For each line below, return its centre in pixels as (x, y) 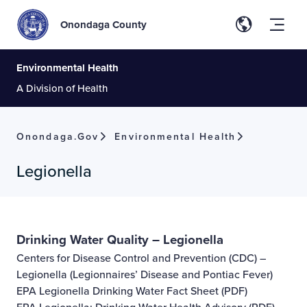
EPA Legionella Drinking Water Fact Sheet (118, 291)
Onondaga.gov (58, 136)
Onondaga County (103, 25)
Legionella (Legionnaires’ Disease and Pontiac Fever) (145, 274)
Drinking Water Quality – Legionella (120, 240)
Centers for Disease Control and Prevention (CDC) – (141, 258)
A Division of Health (62, 88)
